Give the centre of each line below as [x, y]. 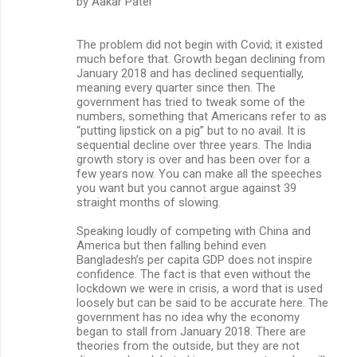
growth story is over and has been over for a [193, 159]
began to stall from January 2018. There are [191, 331]
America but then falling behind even [171, 245]
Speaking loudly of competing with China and [194, 231]
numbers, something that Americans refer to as [202, 116]
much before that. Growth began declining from [201, 59]
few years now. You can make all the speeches [199, 173]
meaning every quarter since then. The [176, 87]
